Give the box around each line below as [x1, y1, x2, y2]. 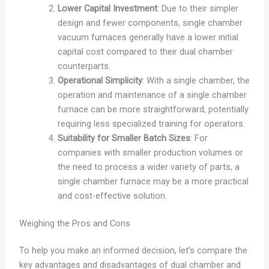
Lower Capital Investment [57, 2, 157, 14]
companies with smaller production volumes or [57, 147, 243, 158]
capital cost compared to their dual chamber [57, 46, 233, 57]
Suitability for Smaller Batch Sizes [57, 132, 190, 144]
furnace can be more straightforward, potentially [57, 103, 249, 115]
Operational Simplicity [57, 74, 142, 86]
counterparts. [57, 60, 110, 71]
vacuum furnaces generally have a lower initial [57, 31, 238, 43]
